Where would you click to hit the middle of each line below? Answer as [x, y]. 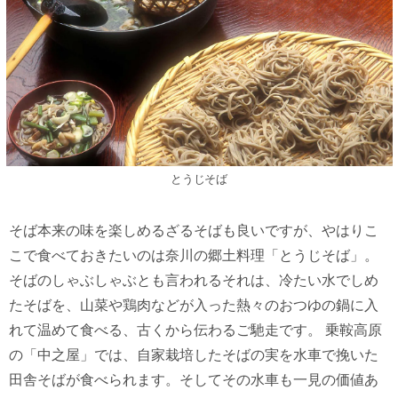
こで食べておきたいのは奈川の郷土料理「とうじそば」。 [194, 256]
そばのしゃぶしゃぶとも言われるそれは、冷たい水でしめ [194, 281]
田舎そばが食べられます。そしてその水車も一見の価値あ [194, 380]
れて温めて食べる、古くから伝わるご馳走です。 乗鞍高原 [195, 330]
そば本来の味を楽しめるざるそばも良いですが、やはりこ [194, 231]
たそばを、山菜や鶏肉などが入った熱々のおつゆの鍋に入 [194, 306]
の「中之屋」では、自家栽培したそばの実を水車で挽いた [194, 355]
